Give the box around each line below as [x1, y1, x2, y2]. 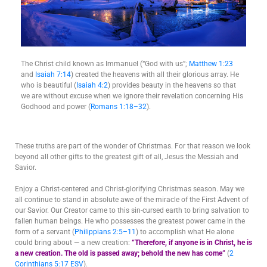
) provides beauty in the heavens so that [108, 80, 236, 89]
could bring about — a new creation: [15, 238, 132, 247]
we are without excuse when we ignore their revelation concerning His [21, 91, 243, 100]
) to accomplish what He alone [136, 227, 234, 236]
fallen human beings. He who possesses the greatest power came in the [15, 216, 245, 225]
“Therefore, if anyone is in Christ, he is [132, 238, 252, 247]
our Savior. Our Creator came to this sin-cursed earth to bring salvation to [15, 206, 249, 215]
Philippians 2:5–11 [74, 227, 136, 236]
